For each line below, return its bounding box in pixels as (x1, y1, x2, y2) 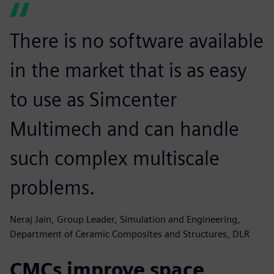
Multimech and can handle (10, 116, 239, 141)
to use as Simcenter (10, 87, 177, 111)
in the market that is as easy (10, 57, 247, 82)
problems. (10, 175, 95, 199)
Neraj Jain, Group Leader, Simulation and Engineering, (10, 213, 240, 225)
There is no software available (10, 28, 264, 53)
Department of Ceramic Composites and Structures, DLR (10, 228, 250, 240)
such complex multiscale (10, 146, 220, 170)
